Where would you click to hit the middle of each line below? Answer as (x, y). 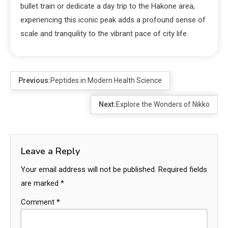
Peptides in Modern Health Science (106, 80)
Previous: (34, 80)
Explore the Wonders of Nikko (163, 104)
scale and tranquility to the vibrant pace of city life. (104, 33)
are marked (41, 183)
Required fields (183, 169)
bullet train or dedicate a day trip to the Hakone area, (108, 6)
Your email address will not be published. (89, 169)
